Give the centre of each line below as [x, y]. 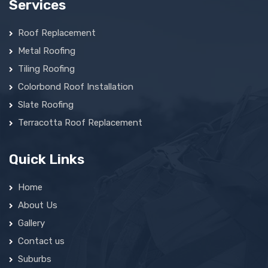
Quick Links [47, 159]
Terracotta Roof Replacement [80, 123]
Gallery [31, 223]
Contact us [41, 241]
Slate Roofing [46, 105]
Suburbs [35, 259]
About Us [38, 205]
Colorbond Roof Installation [76, 87]
